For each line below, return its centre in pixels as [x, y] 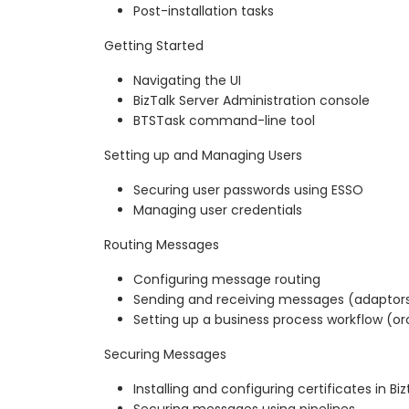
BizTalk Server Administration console [252, 100]
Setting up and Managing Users [203, 155]
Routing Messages [162, 244]
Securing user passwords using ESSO [248, 189]
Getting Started [154, 45]
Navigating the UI [187, 80]
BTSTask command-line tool [224, 120]
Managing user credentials [218, 210]
